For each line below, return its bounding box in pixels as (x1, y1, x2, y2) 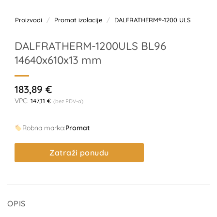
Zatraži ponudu (49, 148, 109, 158)
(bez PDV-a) (53, 98, 83, 105)
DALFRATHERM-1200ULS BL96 (15, 39, 166, 53)
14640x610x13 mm (15, 53, 102, 67)
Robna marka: (22, 124, 65, 133)
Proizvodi (15, 15, 42, 24)
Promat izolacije (54, 15, 102, 24)
